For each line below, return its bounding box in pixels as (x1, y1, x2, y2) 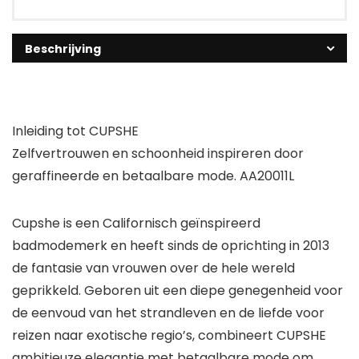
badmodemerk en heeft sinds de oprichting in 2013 (12, 236, 329, 255)
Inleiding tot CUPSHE (12, 121, 139, 140)
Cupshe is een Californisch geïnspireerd (12, 213, 260, 232)
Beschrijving (25, 40, 101, 57)
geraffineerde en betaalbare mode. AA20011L (12, 166, 294, 185)
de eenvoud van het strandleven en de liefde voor (12, 303, 325, 322)
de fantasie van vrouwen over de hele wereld (12, 258, 295, 277)
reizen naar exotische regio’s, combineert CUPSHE (12, 325, 326, 345)
